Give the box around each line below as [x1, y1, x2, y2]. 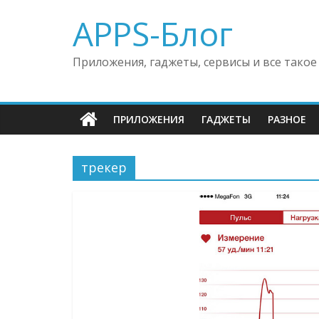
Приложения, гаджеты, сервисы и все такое [73, 54, 317, 70]
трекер [81, 159, 127, 176]
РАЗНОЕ [268, 113, 306, 126]
